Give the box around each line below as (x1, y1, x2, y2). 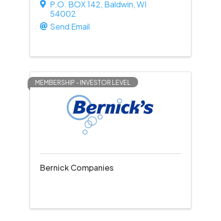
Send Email (49, 21, 90, 32)
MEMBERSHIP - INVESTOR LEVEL (35, 78, 131, 86)
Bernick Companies (39, 162, 113, 173)
